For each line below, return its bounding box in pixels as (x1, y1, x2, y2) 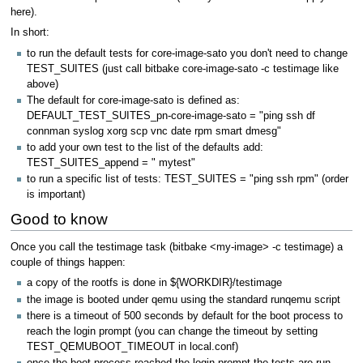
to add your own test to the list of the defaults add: (27, 142, 263, 154)
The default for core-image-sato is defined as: (27, 94, 240, 106)
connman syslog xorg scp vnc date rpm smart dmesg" (27, 125, 281, 137)
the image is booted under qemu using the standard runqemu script (27, 293, 340, 305)
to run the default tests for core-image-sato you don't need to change (27, 47, 348, 59)
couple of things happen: (10, 256, 126, 268)
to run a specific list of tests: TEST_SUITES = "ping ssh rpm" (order (27, 173, 348, 186)
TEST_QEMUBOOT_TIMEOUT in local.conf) (27, 340, 238, 352)
